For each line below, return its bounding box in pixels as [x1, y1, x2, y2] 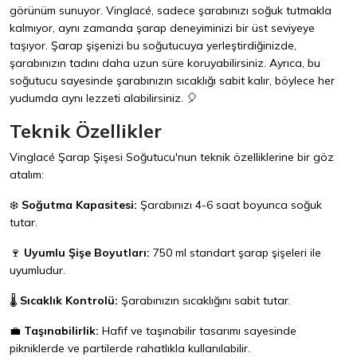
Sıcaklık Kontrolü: [20, 293, 118, 308]
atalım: [10, 167, 44, 182]
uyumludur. [10, 263, 65, 278]
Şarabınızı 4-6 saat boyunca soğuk [137, 198, 322, 213]
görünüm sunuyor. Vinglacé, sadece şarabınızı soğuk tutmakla [10, 3, 331, 18]
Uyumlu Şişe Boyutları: [24, 245, 150, 261]
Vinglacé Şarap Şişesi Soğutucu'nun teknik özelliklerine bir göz [10, 150, 334, 165]
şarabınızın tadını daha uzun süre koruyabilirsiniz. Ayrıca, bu [10, 56, 320, 71]
